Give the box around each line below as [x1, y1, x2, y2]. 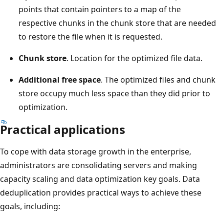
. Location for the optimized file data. [66, 52, 202, 64]
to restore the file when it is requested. [19, 31, 162, 42]
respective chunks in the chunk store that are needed [19, 17, 216, 28]
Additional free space [19, 74, 101, 85]
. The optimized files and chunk [101, 74, 216, 85]
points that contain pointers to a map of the [19, 3, 181, 15]
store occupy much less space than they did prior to [19, 88, 210, 99]
